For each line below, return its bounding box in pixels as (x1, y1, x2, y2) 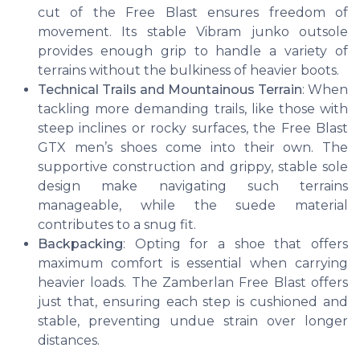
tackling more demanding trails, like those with (38, 101, 348, 117)
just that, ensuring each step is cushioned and (38, 294, 348, 310)
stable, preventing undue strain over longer (38, 313, 348, 329)
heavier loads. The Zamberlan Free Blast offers (38, 275, 348, 291)
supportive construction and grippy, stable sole (38, 159, 348, 175)
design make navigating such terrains (38, 178, 348, 194)
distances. (38, 333, 100, 349)
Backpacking (38, 236, 123, 252)
